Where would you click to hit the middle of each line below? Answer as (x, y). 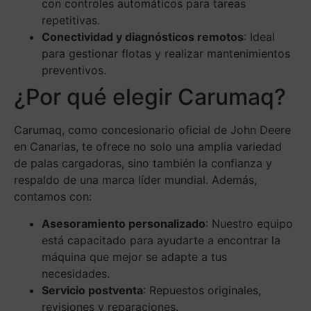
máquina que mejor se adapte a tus (134, 257)
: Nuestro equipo (249, 224)
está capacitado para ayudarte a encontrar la (161, 241)
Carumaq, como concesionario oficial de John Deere (152, 130)
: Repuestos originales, (202, 291)
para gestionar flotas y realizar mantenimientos (166, 54)
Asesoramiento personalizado (124, 224)
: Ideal (259, 37)
